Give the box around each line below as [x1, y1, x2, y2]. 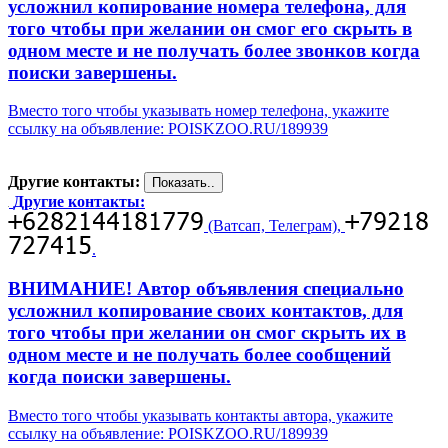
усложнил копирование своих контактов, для [8, 300, 403, 322]
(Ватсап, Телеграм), [204, 217, 345, 235]
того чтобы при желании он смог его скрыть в [8, 17, 412, 39]
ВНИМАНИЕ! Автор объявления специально [8, 278, 404, 300]
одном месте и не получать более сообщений [8, 344, 391, 366]
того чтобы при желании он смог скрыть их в [8, 322, 406, 344]
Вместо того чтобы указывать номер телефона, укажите [8, 102, 389, 120]
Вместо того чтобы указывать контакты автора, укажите [8, 406, 393, 424]
